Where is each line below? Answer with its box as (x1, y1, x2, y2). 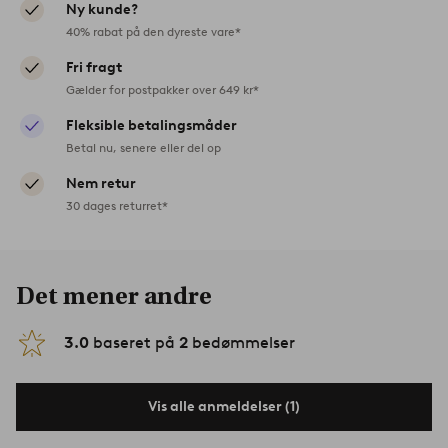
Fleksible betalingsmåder (66, 117, 237, 135)
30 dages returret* (66, 198, 168, 214)
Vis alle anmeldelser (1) (148, 398, 300, 416)
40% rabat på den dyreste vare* (66, 24, 241, 40)
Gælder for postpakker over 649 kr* (66, 82, 259, 98)
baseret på (89, 333, 179, 353)
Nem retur (66, 175, 136, 193)
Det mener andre (16, 282, 212, 311)
